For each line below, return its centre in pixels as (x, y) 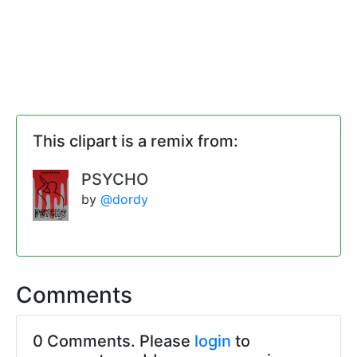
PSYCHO (115, 180)
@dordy (125, 200)
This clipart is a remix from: (135, 141)
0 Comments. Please (114, 341)
